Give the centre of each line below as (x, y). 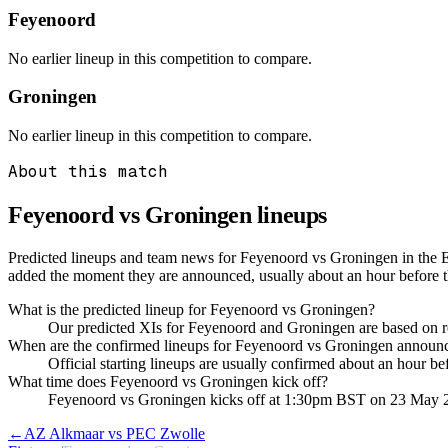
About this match (88, 172)
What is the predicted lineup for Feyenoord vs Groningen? (191, 309)
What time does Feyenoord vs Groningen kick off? (168, 381)
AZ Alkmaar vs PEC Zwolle (114, 433)
